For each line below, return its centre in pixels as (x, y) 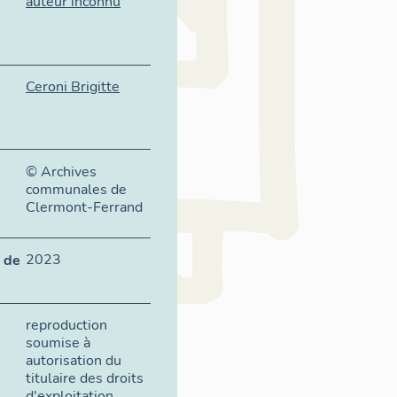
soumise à (58, 343)
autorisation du (74, 360)
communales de (76, 189)
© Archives (61, 171)
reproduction (66, 325)
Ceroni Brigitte (73, 86)
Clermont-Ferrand (84, 207)
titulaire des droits (85, 378)
